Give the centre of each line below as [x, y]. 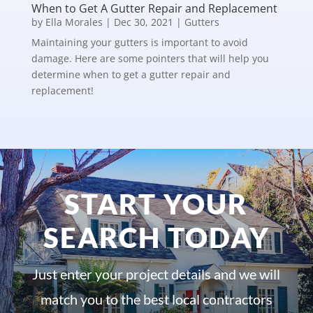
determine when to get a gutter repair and [131, 74]
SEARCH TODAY [156, 238]
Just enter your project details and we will [156, 274]
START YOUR [156, 204]
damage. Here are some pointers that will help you [150, 58]
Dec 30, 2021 [143, 22]
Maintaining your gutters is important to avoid [139, 42]
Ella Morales [74, 22]
